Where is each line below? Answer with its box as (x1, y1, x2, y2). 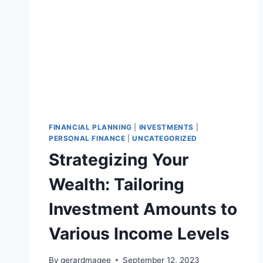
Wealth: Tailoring (49, 174, 184, 195)
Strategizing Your (49, 150, 188, 170)
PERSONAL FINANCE (49, 134, 126, 143)
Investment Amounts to (49, 199, 237, 220)
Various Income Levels (49, 224, 230, 244)
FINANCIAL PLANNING (49, 123, 132, 132)
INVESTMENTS (139, 123, 194, 132)
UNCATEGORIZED (132, 134, 198, 143)
